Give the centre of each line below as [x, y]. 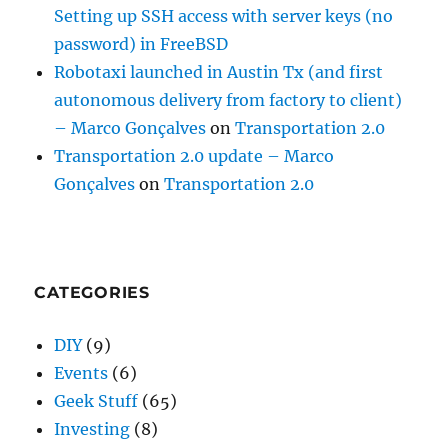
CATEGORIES [92, 293]
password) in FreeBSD [141, 44]
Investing [92, 429]
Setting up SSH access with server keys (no [224, 16]
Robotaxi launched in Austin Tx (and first [219, 72]
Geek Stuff [96, 401]
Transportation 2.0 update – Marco [194, 156]
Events [81, 373]
